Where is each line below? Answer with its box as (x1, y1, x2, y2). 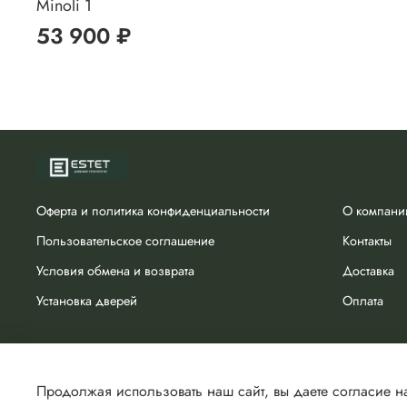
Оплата (342, 291, 383, 310)
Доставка (342, 261, 394, 280)
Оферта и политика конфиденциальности (36, 201, 270, 220)
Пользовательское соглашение (36, 231, 214, 250)
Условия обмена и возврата (36, 261, 194, 280)
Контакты (342, 231, 392, 250)
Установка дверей (36, 291, 137, 310)
